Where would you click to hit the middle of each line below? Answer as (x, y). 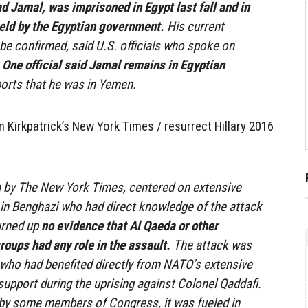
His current (194, 27)
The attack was (211, 245)
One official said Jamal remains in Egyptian (113, 65)
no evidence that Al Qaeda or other (130, 225)
